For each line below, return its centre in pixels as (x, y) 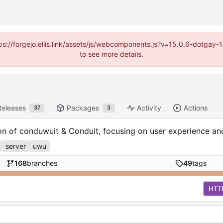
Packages (83, 108)
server (16, 146)
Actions (196, 108)
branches (42, 163)
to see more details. (111, 54)
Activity (149, 108)
